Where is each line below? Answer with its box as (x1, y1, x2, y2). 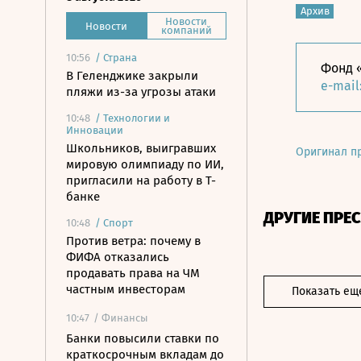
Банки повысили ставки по (66, 331, 219, 346)
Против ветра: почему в (66, 234, 201, 248)
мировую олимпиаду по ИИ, (66, 157, 224, 172)
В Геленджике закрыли (66, 68, 198, 83)
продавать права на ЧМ (66, 266, 200, 280)
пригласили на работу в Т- (66, 173, 216, 188)
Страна (103, 52, 137, 64)
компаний (160, 24, 212, 36)
